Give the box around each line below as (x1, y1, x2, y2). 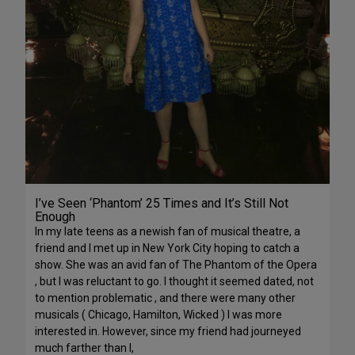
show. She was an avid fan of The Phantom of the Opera (35, 258, 317, 271)
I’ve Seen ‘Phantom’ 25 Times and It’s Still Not (35, 195, 288, 211)
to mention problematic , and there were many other (35, 291, 296, 304)
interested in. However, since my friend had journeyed (35, 324, 301, 338)
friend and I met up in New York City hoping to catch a (35, 241, 300, 254)
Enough (35, 208, 75, 224)
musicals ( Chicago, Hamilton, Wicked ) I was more (35, 307, 282, 321)
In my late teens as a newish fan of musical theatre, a (35, 224, 300, 238)
